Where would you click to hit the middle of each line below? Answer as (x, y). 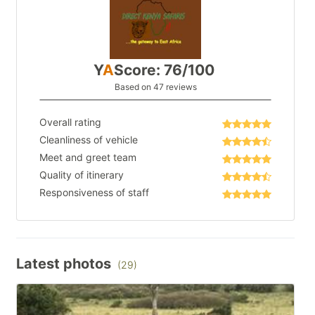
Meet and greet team (88, 157)
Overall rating (70, 122)
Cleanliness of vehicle (89, 140)
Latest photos (65, 264)
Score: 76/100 (164, 70)
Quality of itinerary (82, 175)
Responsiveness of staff (94, 193)
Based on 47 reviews (155, 87)
